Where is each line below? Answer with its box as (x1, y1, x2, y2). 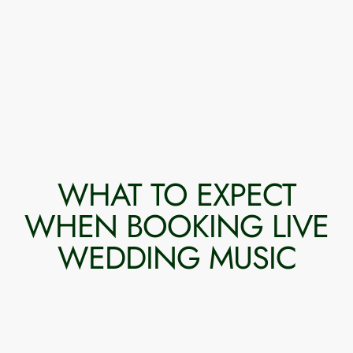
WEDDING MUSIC (57, 235, 296, 281)
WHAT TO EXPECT (57, 172, 296, 218)
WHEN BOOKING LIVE (24, 203, 329, 250)
